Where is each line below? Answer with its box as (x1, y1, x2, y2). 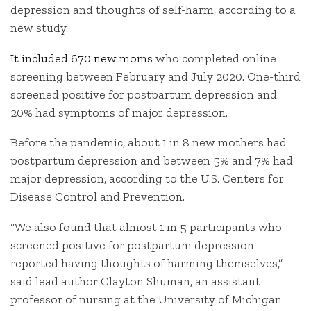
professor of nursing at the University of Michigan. (10, 292, 284, 308)
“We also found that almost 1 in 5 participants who (10, 219, 282, 235)
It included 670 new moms (10, 50, 153, 66)
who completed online (153, 50, 276, 66)
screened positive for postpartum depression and (10, 86, 277, 102)
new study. (10, 20, 68, 36)
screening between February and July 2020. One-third (10, 68, 301, 84)
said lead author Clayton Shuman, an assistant (10, 274, 260, 289)
